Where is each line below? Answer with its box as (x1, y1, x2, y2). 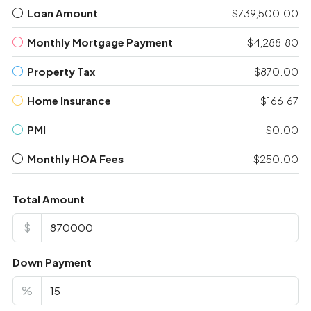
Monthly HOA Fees (26, 152, 124, 166)
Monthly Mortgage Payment (26, 35, 173, 49)
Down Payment (12, 255, 92, 269)
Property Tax (26, 65, 95, 78)
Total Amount (12, 192, 85, 206)
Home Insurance (26, 94, 111, 108)
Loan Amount (26, 6, 98, 20)
